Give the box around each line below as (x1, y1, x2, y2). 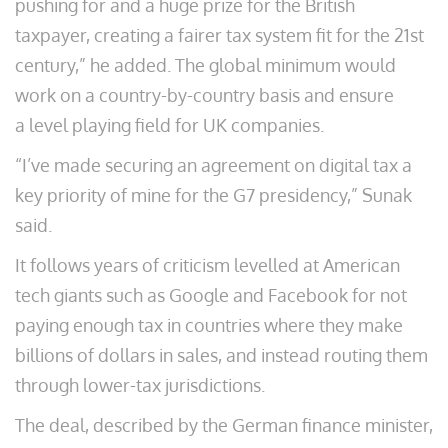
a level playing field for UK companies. (15, 114, 324, 136)
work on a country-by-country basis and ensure (15, 84, 394, 106)
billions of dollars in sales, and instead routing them (15, 344, 428, 366)
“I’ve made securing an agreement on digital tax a (15, 154, 412, 176)
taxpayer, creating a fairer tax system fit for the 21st (15, 24, 424, 46)
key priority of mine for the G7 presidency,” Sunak (15, 184, 412, 206)
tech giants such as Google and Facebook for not (15, 284, 407, 306)
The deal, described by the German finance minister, (15, 414, 433, 436)
